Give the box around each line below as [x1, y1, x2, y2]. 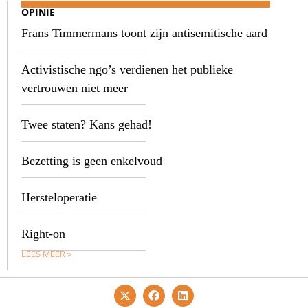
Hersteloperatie [21, 190, 97, 204]
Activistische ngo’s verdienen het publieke [21, 62, 233, 76]
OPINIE [21, 5, 55, 19]
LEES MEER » [21, 247, 71, 260]
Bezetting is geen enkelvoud [21, 153, 162, 168]
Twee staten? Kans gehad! [21, 117, 152, 131]
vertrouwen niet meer [21, 80, 128, 95]
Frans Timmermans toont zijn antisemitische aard [21, 25, 267, 40]
